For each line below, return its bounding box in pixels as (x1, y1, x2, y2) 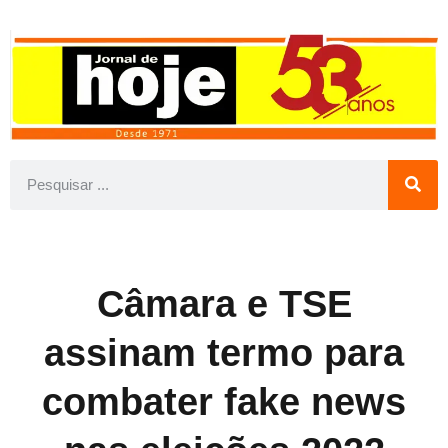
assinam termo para (44, 331, 404, 374)
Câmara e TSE (96, 282, 352, 325)
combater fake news (42, 380, 406, 423)
